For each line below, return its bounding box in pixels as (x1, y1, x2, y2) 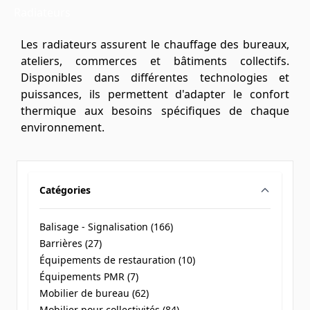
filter (64, 197, 88, 210)
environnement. (21, 120, 104, 135)
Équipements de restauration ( (39, 253, 181, 266)
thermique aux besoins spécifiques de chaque (21, 103, 289, 118)
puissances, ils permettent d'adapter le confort (21, 86, 289, 102)
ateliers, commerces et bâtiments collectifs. (21, 53, 289, 69)
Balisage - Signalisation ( (39, 220, 154, 233)
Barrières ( (39, 237, 88, 250)
